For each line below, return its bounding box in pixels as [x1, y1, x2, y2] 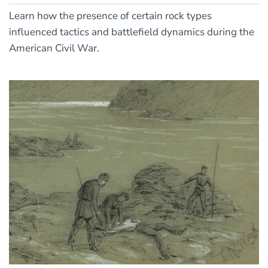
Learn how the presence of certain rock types [9, 9, 212, 23]
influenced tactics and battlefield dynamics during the [9, 25, 254, 39]
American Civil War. [9, 41, 99, 56]
